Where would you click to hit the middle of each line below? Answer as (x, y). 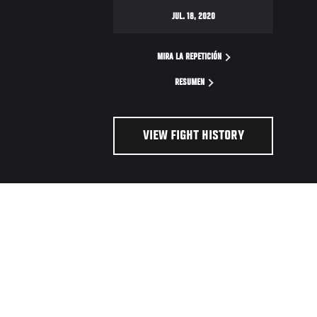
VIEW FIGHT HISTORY (193, 136)
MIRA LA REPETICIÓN (191, 58)
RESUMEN (190, 83)
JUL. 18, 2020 (193, 17)
